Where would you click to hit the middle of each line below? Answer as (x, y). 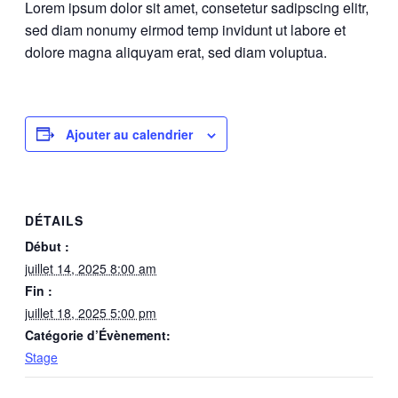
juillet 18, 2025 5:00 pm (91, 313)
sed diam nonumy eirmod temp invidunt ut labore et (185, 29)
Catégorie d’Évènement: (98, 335)
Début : (47, 247)
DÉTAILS (54, 221)
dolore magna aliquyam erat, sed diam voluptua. (176, 52)
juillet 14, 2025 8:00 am (91, 269)
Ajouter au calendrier (129, 134)
